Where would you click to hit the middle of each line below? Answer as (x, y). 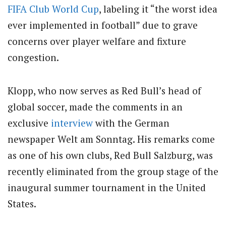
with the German (131, 123)
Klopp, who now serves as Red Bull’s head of (104, 91)
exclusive (29, 123)
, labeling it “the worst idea (158, 9)
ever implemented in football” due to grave (103, 25)
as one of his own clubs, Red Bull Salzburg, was (110, 155)
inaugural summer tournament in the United (107, 188)
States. (22, 204)
